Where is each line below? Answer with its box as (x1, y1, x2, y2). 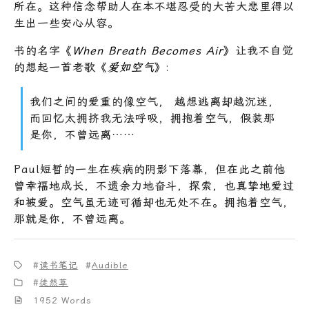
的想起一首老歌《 (14, 61, 108, 74)
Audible (92, 260, 128, 271)
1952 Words (30, 295, 92, 306)
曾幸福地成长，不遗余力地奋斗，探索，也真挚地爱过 (14, 179, 295, 193)
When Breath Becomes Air (72, 44, 223, 58)
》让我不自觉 (223, 44, 294, 58)
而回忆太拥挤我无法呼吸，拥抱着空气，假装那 (30, 112, 276, 126)
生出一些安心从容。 (14, 17, 119, 30)
